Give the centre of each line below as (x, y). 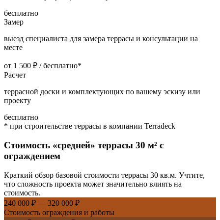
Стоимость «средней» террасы (70, 145)
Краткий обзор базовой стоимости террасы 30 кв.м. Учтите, (104, 175)
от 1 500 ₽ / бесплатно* (43, 66)
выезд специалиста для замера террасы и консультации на (101, 39)
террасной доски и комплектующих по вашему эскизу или (102, 92)
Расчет (15, 75)
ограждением (32, 156)
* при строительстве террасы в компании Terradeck (90, 126)
